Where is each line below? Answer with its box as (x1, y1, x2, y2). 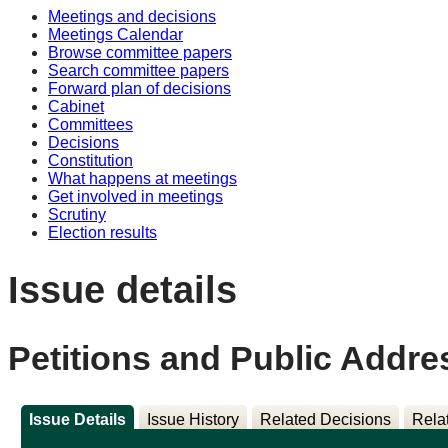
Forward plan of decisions (48, 80, 231, 97)
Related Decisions (260, 411, 392, 429)
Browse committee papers (48, 44, 232, 61)
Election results (48, 224, 157, 241)
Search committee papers (48, 62, 229, 79)
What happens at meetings (48, 170, 237, 187)
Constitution (48, 152, 133, 169)
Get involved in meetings (48, 188, 223, 205)
